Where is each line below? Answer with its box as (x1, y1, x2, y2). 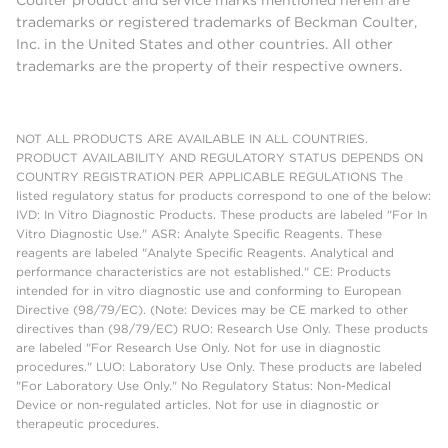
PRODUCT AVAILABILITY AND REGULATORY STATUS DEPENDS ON (16, 150, 423, 166)
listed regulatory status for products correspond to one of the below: (16, 188, 431, 204)
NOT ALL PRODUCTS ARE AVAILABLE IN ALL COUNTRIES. (16, 131, 368, 147)
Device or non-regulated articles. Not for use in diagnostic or (16, 397, 379, 413)
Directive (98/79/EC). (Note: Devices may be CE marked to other (16, 302, 408, 318)
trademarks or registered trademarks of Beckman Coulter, (16, 14, 417, 31)
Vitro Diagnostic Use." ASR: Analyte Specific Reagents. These (16, 226, 382, 242)
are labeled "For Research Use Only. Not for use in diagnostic (16, 340, 381, 356)
